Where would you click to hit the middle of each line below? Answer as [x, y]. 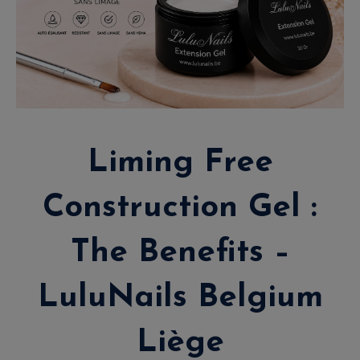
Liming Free [180, 163]
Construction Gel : [180, 208]
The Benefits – [180, 253]
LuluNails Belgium [180, 298]
